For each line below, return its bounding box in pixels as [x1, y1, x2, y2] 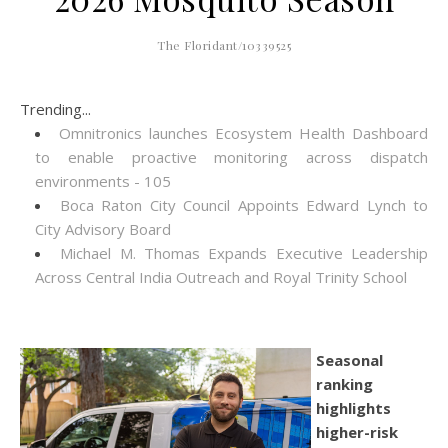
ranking [316, 374, 373, 394]
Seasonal [316, 350, 383, 370]
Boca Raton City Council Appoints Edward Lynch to [59, 195, 428, 215]
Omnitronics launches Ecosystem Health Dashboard [59, 123, 428, 143]
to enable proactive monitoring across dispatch [35, 147, 428, 167]
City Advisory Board [35, 219, 171, 239]
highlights [316, 398, 391, 418]
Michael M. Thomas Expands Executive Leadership [60, 243, 429, 263]
